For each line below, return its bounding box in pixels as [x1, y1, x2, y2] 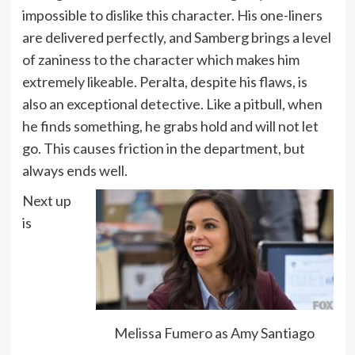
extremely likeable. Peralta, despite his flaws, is [21, 73, 307, 91]
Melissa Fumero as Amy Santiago [114, 323, 315, 342]
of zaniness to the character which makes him [21, 51, 300, 69]
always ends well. [21, 162, 128, 180]
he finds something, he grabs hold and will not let [21, 117, 319, 136]
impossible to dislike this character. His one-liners [21, 6, 323, 25]
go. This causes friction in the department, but [21, 139, 305, 158]
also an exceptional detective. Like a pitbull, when [21, 95, 323, 113]
